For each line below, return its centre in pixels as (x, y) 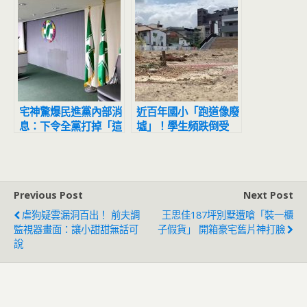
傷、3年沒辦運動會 (181, 140)
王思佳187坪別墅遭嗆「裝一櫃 (228, 214)
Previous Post (48, 195)
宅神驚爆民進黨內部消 (71, 112)
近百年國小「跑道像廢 (188, 112)
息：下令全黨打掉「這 (71, 126)
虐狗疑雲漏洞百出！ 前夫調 (81, 214)
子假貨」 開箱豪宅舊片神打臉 (221, 229)
